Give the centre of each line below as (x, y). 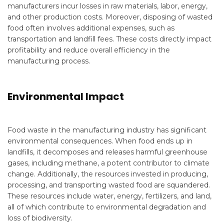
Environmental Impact (66, 96)
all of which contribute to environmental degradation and (107, 207)
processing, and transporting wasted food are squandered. (109, 185)
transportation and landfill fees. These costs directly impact (109, 39)
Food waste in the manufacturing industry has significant (107, 130)
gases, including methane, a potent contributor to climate (108, 163)
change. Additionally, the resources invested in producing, (108, 174)
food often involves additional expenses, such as (91, 28)
